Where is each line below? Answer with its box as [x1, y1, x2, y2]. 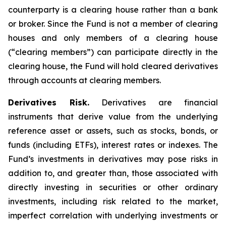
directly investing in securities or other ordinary [8, 182, 218, 192]
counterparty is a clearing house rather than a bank [8, 5, 218, 15]
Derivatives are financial [89, 97, 218, 107]
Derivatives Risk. [8, 97, 89, 107]
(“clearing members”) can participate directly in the [8, 47, 218, 57]
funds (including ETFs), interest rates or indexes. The [8, 140, 218, 150]
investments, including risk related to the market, [8, 196, 218, 206]
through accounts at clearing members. [8, 75, 161, 85]
